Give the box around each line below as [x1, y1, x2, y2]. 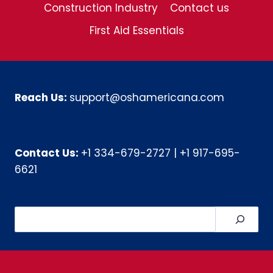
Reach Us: [15, 90, 69, 105]
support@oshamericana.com [69, 90, 224, 105]
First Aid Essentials [89, 23, 184, 38]
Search [136, 206, 173, 221]
